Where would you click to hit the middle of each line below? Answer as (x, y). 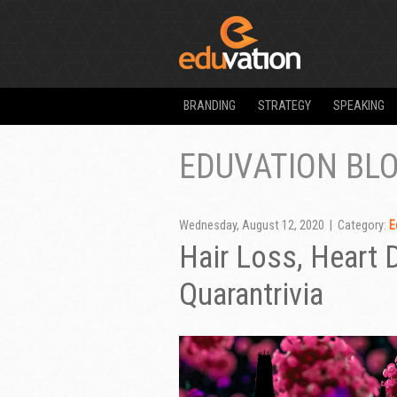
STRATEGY (284, 106)
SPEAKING (359, 106)
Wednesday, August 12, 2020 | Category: (284, 225)
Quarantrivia (251, 294)
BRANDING (210, 106)
